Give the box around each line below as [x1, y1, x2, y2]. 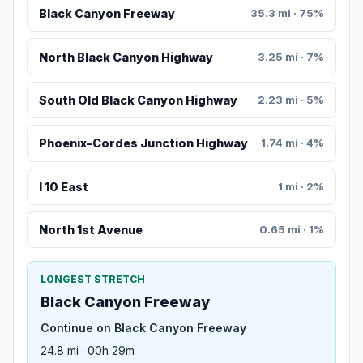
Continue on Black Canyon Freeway [41, 321, 246, 335]
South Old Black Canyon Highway [38, 93, 237, 108]
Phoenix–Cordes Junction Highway [38, 136, 248, 151]
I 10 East [38, 179, 88, 194]
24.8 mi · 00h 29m [41, 344, 135, 358]
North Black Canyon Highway [38, 49, 213, 64]
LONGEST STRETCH [41, 273, 145, 286]
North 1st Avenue [38, 223, 143, 237]
